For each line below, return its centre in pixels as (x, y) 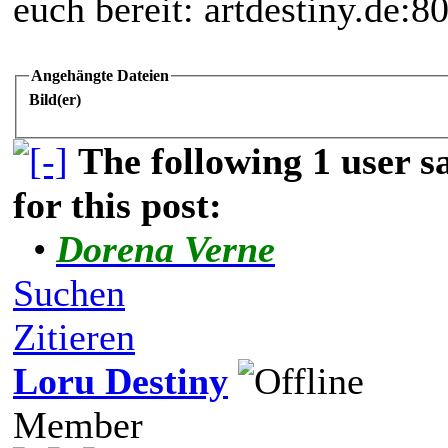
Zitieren (74, 336)
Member (78, 424)
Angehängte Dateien (100, 76)
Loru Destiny (120, 380)
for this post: (117, 204)
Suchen (69, 292)
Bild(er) (55, 99)
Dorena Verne (165, 248)
